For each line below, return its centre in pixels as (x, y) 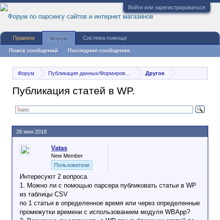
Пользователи (72, 165)
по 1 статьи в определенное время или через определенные (110, 203)
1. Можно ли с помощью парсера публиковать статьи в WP (108, 185)
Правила (24, 38)
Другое (155, 73)
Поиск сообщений (33, 51)
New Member (67, 156)
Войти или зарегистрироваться (167, 7)
